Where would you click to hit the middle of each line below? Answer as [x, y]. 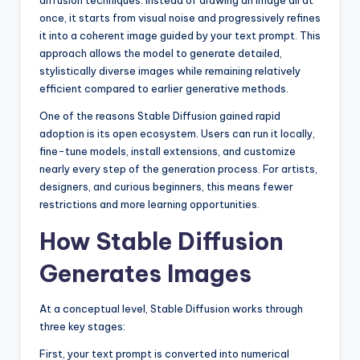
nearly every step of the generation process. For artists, [178, 169]
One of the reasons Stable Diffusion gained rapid [160, 116]
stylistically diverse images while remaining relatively [170, 71]
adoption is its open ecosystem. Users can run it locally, [177, 134]
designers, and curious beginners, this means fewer [166, 187]
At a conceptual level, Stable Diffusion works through [171, 309]
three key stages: [82, 327]
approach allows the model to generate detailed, [161, 53]
